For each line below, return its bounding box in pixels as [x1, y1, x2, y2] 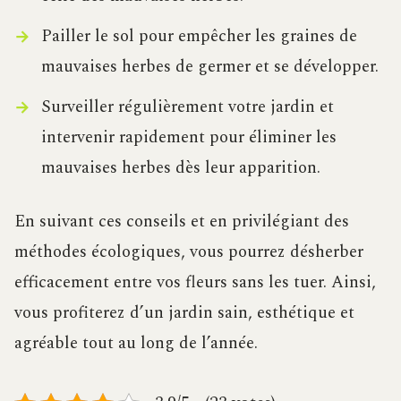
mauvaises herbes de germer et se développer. [40, 54, 379, 81]
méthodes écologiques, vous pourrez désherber [14, 239, 363, 266]
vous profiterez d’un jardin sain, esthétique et [14, 300, 354, 327]
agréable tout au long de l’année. [14, 330, 258, 357]
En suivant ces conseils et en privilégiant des [14, 209, 349, 235]
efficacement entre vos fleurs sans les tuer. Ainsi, [14, 269, 376, 296]
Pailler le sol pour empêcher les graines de [40, 23, 357, 50]
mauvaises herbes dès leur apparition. [40, 155, 320, 182]
